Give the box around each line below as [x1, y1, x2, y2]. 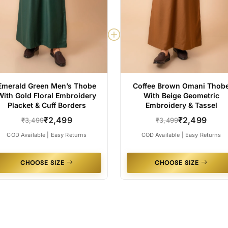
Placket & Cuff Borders [7, 100, 86, 109]
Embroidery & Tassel [145, 100, 217, 109]
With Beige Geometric [143, 91, 219, 100]
